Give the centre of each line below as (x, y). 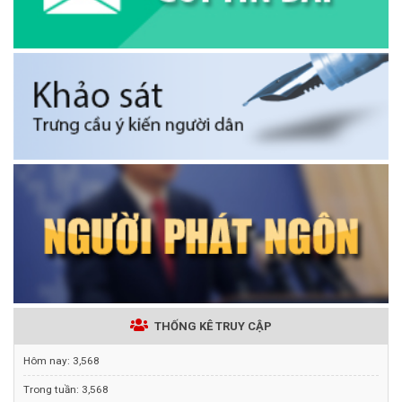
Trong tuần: (52, 390)
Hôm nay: (48, 361)
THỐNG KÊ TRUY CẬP (211, 327)
